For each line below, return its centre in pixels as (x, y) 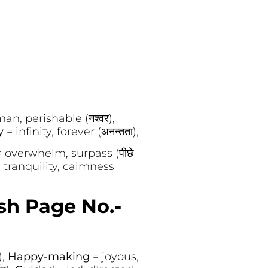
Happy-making (50, 256)
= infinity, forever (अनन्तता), (72, 131)
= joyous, (115, 256)
